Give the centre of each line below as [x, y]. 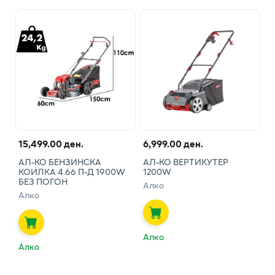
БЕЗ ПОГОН [43, 181]
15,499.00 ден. [51, 143]
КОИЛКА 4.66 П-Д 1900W [72, 171]
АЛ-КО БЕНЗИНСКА [60, 161]
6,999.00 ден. [173, 143]
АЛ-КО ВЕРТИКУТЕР [185, 161]
